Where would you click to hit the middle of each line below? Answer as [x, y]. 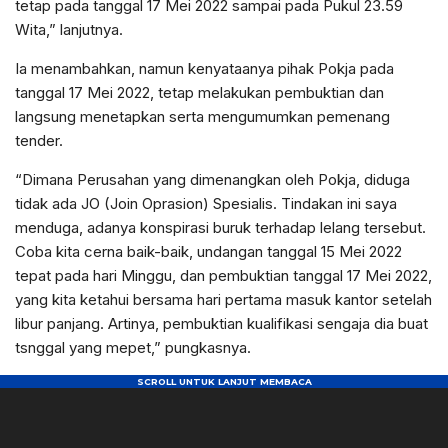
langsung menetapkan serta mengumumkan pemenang [202, 116]
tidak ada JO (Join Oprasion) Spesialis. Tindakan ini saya [206, 203]
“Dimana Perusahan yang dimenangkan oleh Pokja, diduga [212, 179]
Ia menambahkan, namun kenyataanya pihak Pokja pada [204, 68]
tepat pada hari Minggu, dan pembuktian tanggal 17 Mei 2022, [223, 275]
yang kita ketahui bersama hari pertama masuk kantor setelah [223, 299]
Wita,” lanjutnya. [69, 29]
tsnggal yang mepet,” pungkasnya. [133, 347]
